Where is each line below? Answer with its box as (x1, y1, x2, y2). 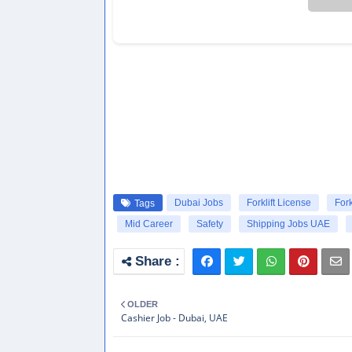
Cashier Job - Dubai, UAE (121, 311, 228, 324)
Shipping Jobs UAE (247, 218, 330, 229)
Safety (196, 218, 223, 229)
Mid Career (125, 218, 173, 229)
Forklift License (247, 197, 311, 208)
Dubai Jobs (174, 197, 223, 208)
